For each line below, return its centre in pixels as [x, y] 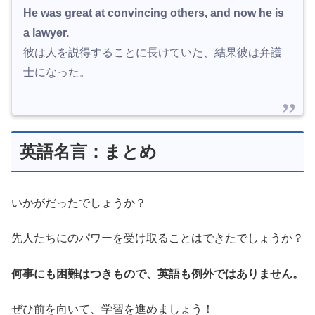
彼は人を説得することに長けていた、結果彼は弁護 [153, 52]
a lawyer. [46, 33]
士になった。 [57, 72]
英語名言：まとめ [88, 151]
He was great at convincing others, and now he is [154, 13]
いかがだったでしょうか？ [79, 203]
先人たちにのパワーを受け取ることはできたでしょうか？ [157, 238]
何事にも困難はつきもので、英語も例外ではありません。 [157, 274]
